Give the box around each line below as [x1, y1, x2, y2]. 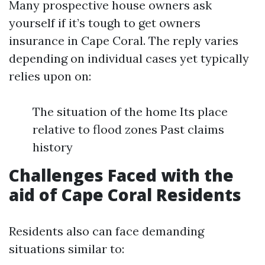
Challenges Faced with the [9, 164, 234, 186]
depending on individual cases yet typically [9, 51, 249, 66]
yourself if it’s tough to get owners [9, 15, 201, 30]
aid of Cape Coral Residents [9, 183, 241, 206]
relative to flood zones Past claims [33, 122, 224, 137]
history [33, 140, 73, 154]
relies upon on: [9, 69, 91, 83]
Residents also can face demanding [9, 224, 204, 238]
